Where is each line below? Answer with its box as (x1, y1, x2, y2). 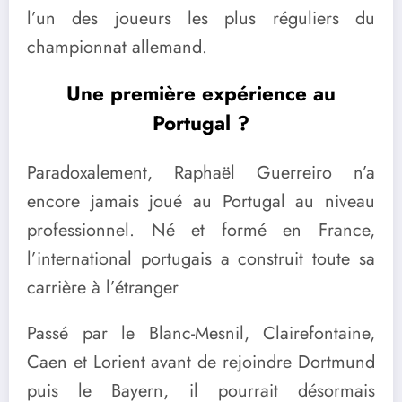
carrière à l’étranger (27, 274, 179, 301)
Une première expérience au (66, 79, 336, 109)
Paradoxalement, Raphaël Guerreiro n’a (27, 159, 375, 186)
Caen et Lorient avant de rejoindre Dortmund (27, 348, 375, 375)
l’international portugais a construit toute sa (27, 245, 375, 272)
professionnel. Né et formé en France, (27, 216, 375, 243)
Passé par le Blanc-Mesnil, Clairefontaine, (27, 319, 375, 346)
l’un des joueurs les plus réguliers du (27, 4, 375, 31)
